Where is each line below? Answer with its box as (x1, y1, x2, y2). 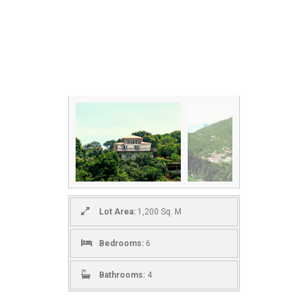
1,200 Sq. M (135, 207, 181, 217)
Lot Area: (99, 207, 135, 217)
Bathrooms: (99, 270, 145, 280)
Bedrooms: (99, 239, 144, 248)
